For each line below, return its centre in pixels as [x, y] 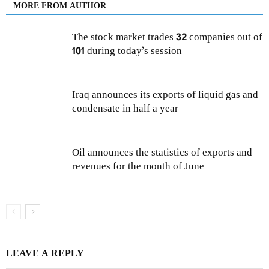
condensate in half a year [125, 109]
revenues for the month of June [138, 167]
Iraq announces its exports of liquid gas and [165, 95]
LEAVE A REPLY [45, 254]
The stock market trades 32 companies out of [167, 38]
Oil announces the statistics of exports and [162, 153]
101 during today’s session [127, 52]
